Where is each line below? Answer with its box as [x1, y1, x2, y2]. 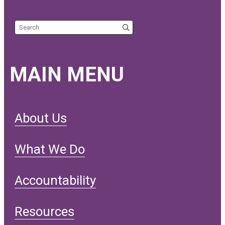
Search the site [14, 20, 60, 29]
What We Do [15, 142, 85, 157]
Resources [15, 204, 75, 219]
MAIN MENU [9, 63, 124, 87]
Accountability [15, 173, 96, 188]
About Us [15, 110, 67, 126]
